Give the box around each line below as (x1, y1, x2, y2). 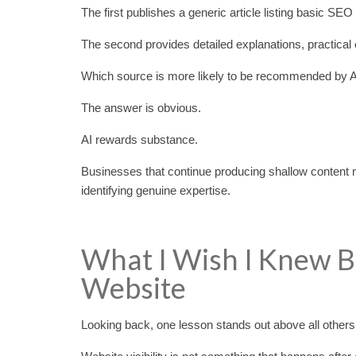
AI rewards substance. (81, 132, 198, 146)
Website (81, 269, 186, 305)
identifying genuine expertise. (81, 183, 230, 197)
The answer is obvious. (81, 100, 201, 114)
